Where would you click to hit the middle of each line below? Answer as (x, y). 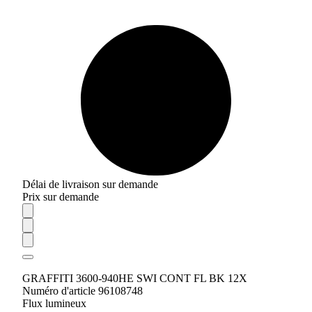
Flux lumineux (54, 303)
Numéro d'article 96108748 (83, 291)
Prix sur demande (61, 197)
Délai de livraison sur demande (90, 184)
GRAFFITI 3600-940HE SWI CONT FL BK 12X (135, 278)
